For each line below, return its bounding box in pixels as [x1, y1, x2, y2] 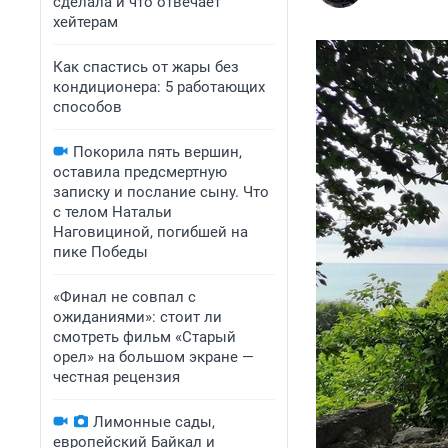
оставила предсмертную [53, 163, 227, 181]
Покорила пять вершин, [73, 143, 242, 161]
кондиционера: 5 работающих [53, 78, 265, 96]
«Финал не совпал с [53, 288, 196, 306]
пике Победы [53, 243, 148, 261]
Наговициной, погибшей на [53, 223, 248, 241]
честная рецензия [53, 368, 180, 386]
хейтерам [53, 13, 118, 31]
